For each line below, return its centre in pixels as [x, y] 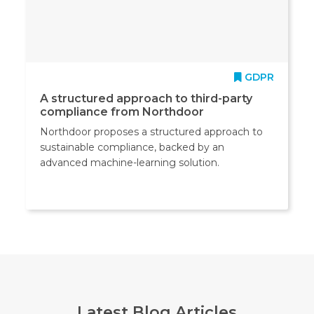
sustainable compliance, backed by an [132, 147]
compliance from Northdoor [122, 111]
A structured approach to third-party [146, 98]
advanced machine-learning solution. [130, 162]
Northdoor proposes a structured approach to [152, 131]
